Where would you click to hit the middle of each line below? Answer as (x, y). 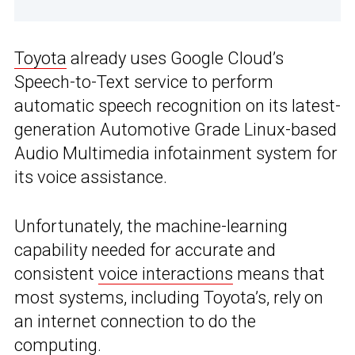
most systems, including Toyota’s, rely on (169, 298)
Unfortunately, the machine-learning (151, 227)
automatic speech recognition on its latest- (177, 106)
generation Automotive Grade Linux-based (176, 130)
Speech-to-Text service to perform (144, 82)
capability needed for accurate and (145, 250)
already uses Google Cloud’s (175, 59)
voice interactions (166, 274)
